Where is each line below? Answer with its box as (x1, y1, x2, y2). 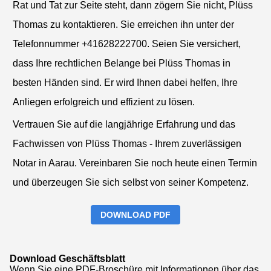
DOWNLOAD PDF (100, 209, 171, 220)
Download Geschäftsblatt (10, 253, 125, 264)
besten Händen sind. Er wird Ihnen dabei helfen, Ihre (13, 77, 238, 88)
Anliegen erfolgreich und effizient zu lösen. (13, 96, 195, 107)
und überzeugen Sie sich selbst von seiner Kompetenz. (13, 177, 249, 188)
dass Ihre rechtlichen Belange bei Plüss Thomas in (13, 57, 230, 68)
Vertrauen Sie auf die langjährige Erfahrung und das (13, 119, 235, 129)
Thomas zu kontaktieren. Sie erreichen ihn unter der (13, 19, 234, 30)
